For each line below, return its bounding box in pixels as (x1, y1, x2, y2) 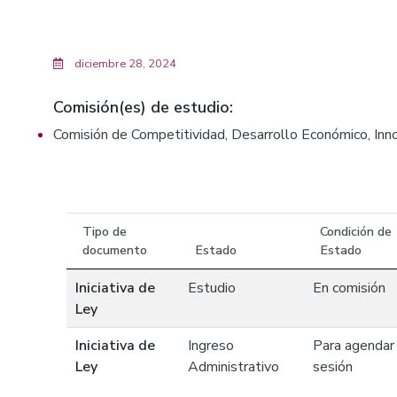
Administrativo (188, 357, 279, 377)
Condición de (320, 222, 392, 240)
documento (82, 241, 147, 259)
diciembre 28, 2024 (72, 56, 176, 72)
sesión (313, 357, 353, 377)
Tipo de (82, 222, 127, 240)
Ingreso (188, 336, 234, 355)
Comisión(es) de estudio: (53, 97, 233, 118)
